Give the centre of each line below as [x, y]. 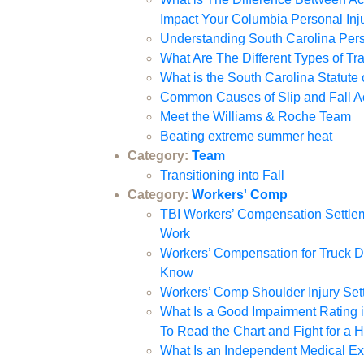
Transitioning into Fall [222, 175]
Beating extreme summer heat [246, 136]
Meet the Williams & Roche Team [256, 117]
